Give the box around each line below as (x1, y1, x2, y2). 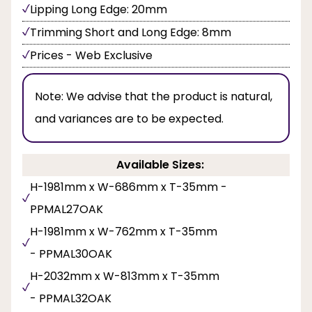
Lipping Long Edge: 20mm (30, 1, 167, 18)
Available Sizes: (116, 157, 204, 173)
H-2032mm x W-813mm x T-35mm (30, 268, 219, 285)
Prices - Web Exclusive (30, 47, 153, 64)
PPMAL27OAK (30, 201, 103, 218)
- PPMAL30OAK (30, 246, 112, 263)
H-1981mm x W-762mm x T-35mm (30, 224, 217, 240)
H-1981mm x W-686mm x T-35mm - (30, 179, 227, 196)
